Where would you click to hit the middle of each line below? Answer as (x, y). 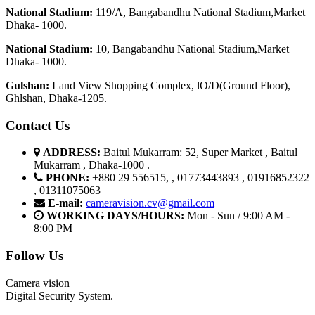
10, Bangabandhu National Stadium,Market (192, 49)
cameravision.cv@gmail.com (150, 203)
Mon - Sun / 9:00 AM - (238, 216)
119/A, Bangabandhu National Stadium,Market (200, 12)
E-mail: (65, 203)
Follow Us (34, 256)
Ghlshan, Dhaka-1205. (56, 98)
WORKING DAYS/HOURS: (115, 216)
